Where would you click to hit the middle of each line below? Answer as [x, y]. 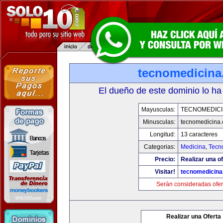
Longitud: [162, 134]
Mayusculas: [158, 110]
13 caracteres [199, 134]
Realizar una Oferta [194, 217]
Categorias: [159, 147]
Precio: [165, 159]
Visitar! [165, 172]
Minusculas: [159, 122]
